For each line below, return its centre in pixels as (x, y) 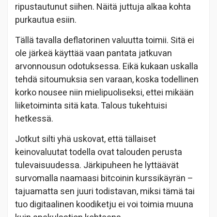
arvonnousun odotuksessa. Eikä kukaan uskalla (107, 66)
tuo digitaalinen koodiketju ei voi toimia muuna (104, 204)
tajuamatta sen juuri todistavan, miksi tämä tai (105, 191)
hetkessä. (34, 119)
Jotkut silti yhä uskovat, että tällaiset (85, 139)
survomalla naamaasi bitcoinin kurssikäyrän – (104, 178)
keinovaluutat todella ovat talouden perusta (99, 152)
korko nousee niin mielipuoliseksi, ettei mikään (104, 93)
